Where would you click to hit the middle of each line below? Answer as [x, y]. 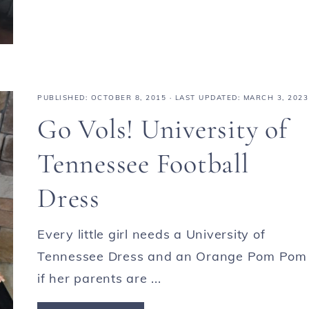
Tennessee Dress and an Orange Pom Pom [172, 256]
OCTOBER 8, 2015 [128, 97]
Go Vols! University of [162, 129]
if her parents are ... [99, 278]
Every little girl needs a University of [151, 234]
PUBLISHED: [64, 97]
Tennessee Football [143, 163]
